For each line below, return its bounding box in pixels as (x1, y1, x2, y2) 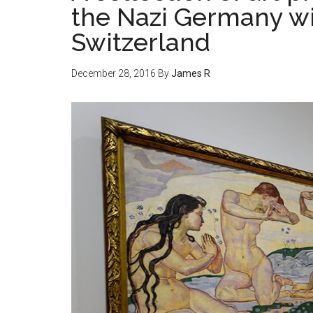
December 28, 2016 (71, 68, 156, 79)
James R (171, 68, 210, 79)
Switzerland (71, 27, 210, 57)
